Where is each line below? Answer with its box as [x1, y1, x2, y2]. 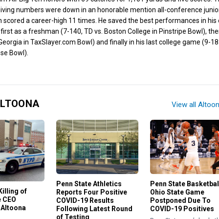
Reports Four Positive [56, 188, 128, 197]
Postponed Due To [150, 196, 211, 204]
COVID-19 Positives [150, 204, 214, 213]
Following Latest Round [56, 205, 133, 213]
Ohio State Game [150, 188, 204, 196]
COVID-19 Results [56, 197, 114, 205]
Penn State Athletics [56, 180, 122, 188]
